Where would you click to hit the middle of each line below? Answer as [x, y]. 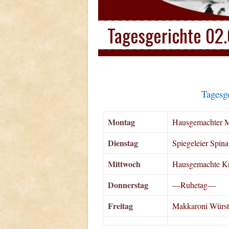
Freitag [120, 205]
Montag [121, 122]
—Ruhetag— [194, 185]
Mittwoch [124, 164]
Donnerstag [128, 185]
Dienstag [123, 143]
